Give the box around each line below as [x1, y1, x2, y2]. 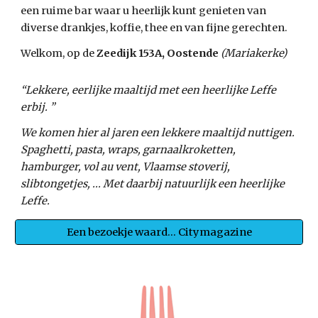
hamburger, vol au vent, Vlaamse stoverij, [21, 160, 231, 173]
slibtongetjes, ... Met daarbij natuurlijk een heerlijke [21, 177, 285, 190]
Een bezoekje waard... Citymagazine [66, 226, 252, 238]
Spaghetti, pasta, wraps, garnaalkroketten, [21, 143, 236, 156]
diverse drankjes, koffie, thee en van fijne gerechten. [21, 21, 290, 34]
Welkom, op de [21, 47, 97, 60]
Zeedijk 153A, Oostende [97, 47, 221, 60]
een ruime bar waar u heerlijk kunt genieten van [21, 4, 267, 17]
